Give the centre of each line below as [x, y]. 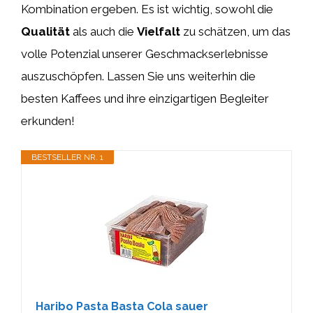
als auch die [103, 31]
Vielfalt [159, 31]
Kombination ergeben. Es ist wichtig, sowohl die [147, 9]
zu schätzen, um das [235, 31]
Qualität [45, 31]
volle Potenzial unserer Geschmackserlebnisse [145, 54]
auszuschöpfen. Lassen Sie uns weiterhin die [138, 76]
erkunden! [48, 121]
